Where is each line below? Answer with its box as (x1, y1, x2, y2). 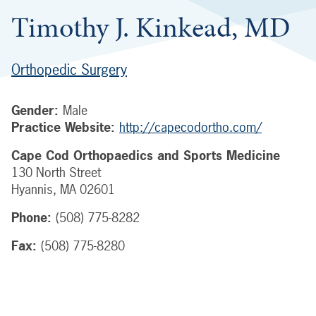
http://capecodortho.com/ (119, 119, 262, 136)
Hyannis (11, 181, 53, 198)
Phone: (11, 209, 51, 226)
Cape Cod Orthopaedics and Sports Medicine (11, 147, 280, 164)
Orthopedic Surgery (11, 60, 127, 79)
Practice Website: (11, 119, 115, 136)
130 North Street (11, 164, 101, 181)
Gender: (11, 102, 63, 119)
